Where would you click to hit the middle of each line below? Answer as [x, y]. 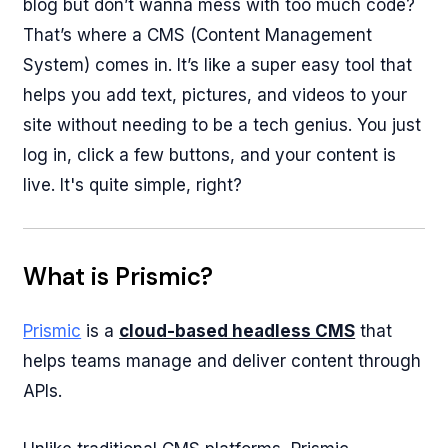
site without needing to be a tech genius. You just [222, 125]
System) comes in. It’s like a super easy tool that [218, 65]
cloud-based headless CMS [237, 331]
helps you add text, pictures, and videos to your [215, 95]
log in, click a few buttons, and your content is [210, 155]
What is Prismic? [118, 276]
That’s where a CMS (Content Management [198, 35]
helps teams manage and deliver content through [222, 361]
